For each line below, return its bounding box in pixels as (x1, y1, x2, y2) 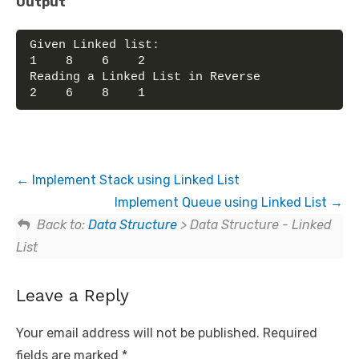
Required (263, 325, 317, 341)
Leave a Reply (16, 284, 129, 305)
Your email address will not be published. (16, 325, 260, 341)
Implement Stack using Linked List (29, 171, 240, 188)
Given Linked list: (30, 38, 159, 52)
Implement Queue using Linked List (115, 194, 330, 210)
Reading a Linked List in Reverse (30, 70, 260, 84)
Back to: (36, 216, 88, 232)
